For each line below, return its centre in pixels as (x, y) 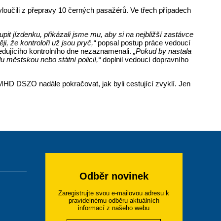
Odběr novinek (114, 176)
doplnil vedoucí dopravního (145, 59)
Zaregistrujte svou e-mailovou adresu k (114, 193)
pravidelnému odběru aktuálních (114, 200)
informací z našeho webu (114, 208)
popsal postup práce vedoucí (143, 42)
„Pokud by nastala (163, 51)
